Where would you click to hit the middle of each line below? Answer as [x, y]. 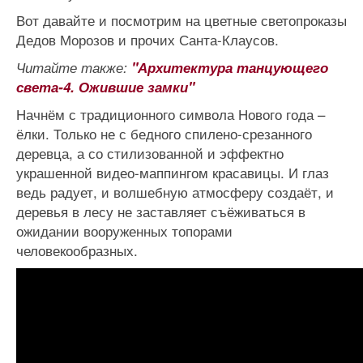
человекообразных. [77, 250]
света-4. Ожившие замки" [105, 87]
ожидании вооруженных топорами [124, 231]
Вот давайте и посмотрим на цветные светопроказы [181, 20]
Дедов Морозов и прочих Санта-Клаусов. [147, 39]
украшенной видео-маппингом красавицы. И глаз [173, 172]
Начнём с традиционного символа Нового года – [171, 114]
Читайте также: [74, 67]
